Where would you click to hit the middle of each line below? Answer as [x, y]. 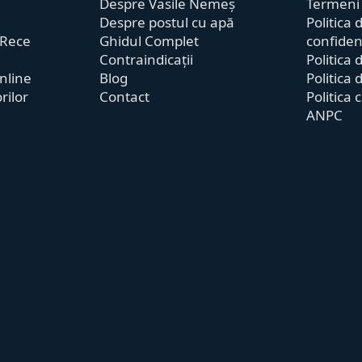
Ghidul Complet [149, 41]
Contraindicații [147, 59]
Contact [125, 97]
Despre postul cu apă [167, 22]
